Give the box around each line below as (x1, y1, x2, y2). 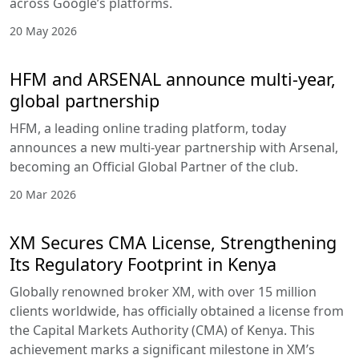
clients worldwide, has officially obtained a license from (10, 302, 344, 321)
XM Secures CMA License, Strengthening (10, 231, 337, 255)
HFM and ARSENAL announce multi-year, (10, 67, 336, 91)
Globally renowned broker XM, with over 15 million (10, 283, 317, 301)
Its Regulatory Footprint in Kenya (10, 252, 276, 276)
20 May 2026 (10, 23, 77, 39)
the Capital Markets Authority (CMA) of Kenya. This (10, 321, 315, 340)
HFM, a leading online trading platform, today (10, 119, 286, 138)
